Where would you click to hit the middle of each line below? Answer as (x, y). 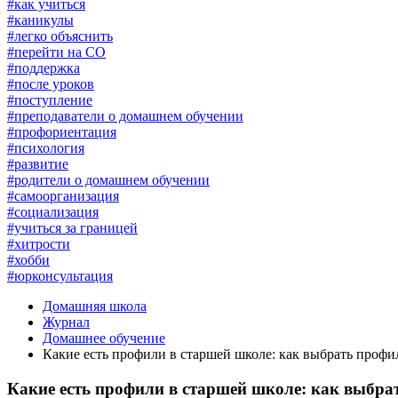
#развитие (38, 164)
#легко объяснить (60, 36)
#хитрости (39, 244)
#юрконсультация (60, 276)
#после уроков (51, 84)
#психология (46, 148)
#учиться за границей (72, 228)
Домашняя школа (95, 306)
